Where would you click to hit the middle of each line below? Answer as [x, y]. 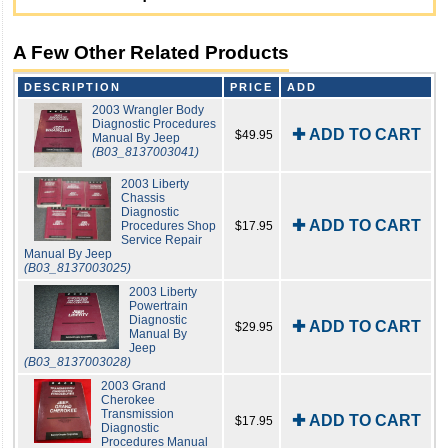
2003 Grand [134, 385]
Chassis [142, 197]
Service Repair [161, 239]
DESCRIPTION [72, 86]
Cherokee [128, 399]
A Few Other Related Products [151, 52]
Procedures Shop [168, 225]
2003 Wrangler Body [148, 109]
